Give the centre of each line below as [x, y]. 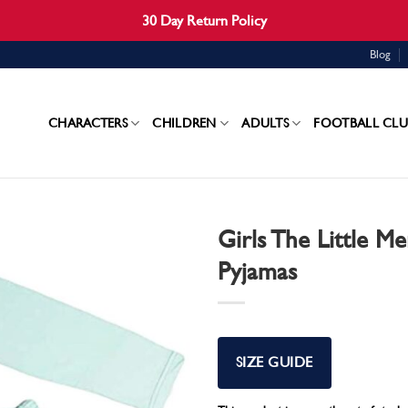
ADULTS [265, 122]
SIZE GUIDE [275, 362]
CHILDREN [184, 122]
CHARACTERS [88, 122]
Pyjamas [257, 271]
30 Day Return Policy [204, 20]
